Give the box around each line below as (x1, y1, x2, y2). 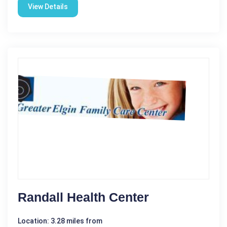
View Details (28, 2, 68, 11)
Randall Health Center (18, 190, 149, 204)
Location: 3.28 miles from (18, 216, 102, 225)
